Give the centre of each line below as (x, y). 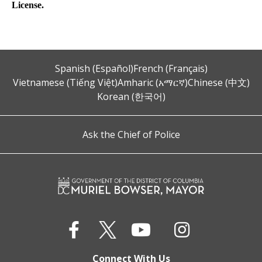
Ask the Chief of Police (131, 135)
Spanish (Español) (94, 68)
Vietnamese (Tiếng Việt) (65, 82)
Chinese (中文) (218, 82)
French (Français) (170, 68)
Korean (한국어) (131, 96)
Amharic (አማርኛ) (152, 82)
